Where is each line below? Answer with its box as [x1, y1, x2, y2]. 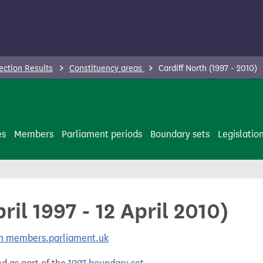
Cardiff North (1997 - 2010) [156, 63, 257, 73]
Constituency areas [69, 63, 144, 73]
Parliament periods [62, 129, 142, 140]
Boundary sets [150, 129, 210, 140]
